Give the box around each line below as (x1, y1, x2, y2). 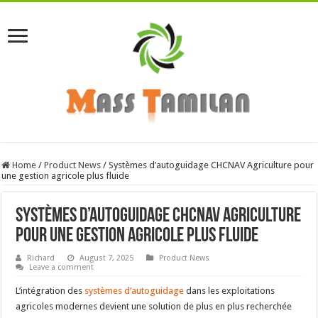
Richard (27, 253, 55, 263)
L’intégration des (16, 285, 85, 297)
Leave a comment (29, 263, 94, 273)
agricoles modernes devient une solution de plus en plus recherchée (16, 301, 292, 312)
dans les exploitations (184, 285, 275, 297)
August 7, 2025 (79, 253, 134, 263)
